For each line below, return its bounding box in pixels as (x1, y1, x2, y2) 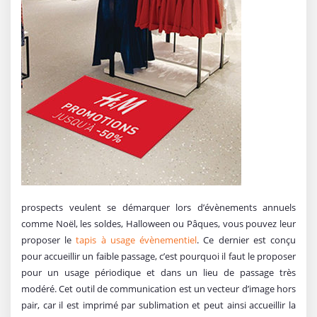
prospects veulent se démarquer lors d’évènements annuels (21, 200, 296, 214)
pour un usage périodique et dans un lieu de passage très (21, 265, 296, 279)
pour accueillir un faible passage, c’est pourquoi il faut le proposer (21, 249, 296, 263)
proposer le (21, 233, 76, 246)
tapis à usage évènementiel (76, 233, 197, 246)
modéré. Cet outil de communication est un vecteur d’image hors (21, 282, 296, 295)
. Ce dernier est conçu (197, 233, 296, 246)
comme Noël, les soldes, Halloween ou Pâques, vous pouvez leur (21, 217, 296, 230)
